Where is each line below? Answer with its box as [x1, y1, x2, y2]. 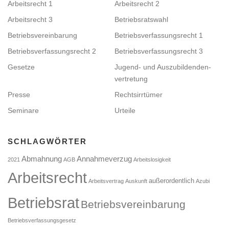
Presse [8, 90, 30, 99]
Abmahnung [21, 154, 62, 163]
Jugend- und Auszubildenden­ [114, 62, 211, 71]
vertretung [114, 74, 148, 83]
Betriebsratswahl [114, 15, 168, 24]
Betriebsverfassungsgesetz [8, 217, 76, 223]
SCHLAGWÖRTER [8, 136, 87, 146]
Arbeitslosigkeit [133, 156, 171, 163]
